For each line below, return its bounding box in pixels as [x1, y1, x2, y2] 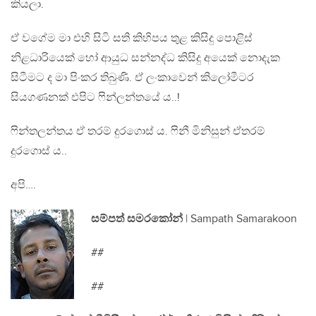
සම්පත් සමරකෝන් [91, 212, 183, 226]
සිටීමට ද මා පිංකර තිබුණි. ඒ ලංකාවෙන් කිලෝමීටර [11, 71, 254, 85]
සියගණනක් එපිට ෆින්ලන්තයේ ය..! [11, 90, 180, 104]
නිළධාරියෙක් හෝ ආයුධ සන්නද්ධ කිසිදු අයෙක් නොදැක [11, 51, 280, 65]
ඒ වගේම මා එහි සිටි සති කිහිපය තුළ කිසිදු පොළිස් [11, 31, 253, 45]
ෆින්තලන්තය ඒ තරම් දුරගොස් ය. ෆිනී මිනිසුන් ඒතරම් [11, 124, 265, 138]
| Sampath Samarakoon [183, 212, 297, 226]
